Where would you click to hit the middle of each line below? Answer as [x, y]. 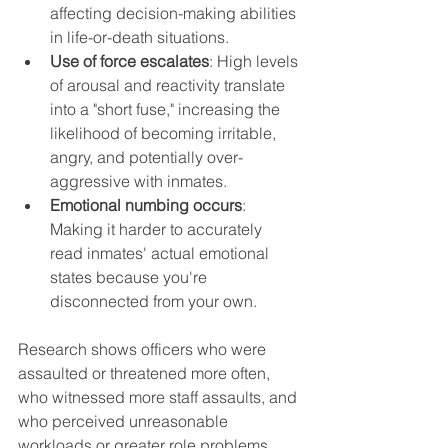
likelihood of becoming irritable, [165, 132]
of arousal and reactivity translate [169, 84]
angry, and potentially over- [146, 156]
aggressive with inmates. [138, 180]
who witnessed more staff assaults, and [159, 396]
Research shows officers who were [144, 348]
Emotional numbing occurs [146, 204]
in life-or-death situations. [139, 36]
